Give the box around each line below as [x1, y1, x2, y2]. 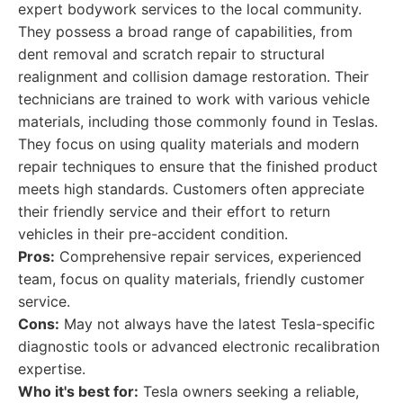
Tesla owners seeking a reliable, [139, 382, 359, 400]
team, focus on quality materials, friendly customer [18, 270, 364, 288]
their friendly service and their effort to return [18, 202, 330, 220]
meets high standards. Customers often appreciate [18, 180, 364, 198]
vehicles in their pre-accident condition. [18, 225, 288, 243]
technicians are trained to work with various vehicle [18, 90, 370, 108]
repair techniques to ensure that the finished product [18, 157, 378, 175]
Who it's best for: [18, 382, 139, 400]
